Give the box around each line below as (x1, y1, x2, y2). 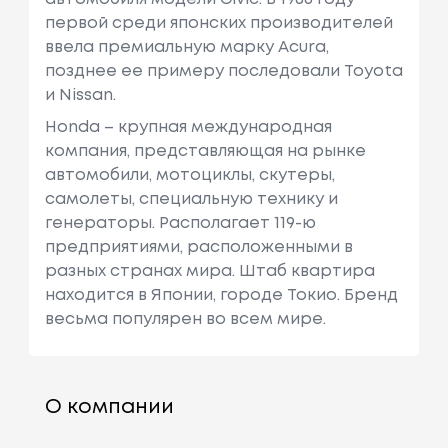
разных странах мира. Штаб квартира (44, 263, 375, 279)
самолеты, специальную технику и (44, 191, 338, 207)
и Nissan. (44, 87, 116, 103)
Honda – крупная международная (44, 119, 332, 135)
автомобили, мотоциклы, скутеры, (44, 167, 335, 183)
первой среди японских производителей (44, 15, 393, 31)
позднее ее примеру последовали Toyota (44, 63, 403, 79)
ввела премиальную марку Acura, (44, 39, 329, 55)
